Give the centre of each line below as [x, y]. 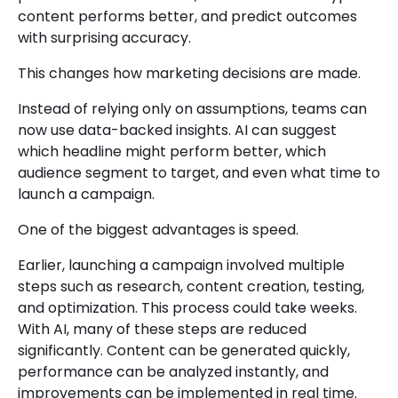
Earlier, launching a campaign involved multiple [181, 266]
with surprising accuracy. [104, 38]
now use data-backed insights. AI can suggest [177, 131]
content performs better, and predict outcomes [187, 17]
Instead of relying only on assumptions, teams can [192, 109]
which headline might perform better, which [172, 152]
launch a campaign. [86, 195]
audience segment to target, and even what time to [199, 173]
